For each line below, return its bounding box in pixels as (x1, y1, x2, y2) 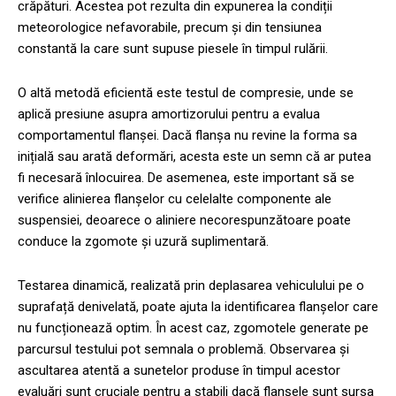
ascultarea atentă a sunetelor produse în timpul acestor (18, 362, 340, 378)
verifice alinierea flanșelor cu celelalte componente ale (18, 190, 331, 207)
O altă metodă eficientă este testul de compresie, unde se (18, 84, 354, 101)
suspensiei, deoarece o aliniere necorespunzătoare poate (18, 211, 351, 228)
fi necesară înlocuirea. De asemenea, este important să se (18, 169, 354, 186)
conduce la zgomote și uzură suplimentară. (18, 232, 269, 249)
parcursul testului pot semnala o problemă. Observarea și (18, 340, 349, 357)
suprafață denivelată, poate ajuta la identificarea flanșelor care (18, 298, 378, 315)
